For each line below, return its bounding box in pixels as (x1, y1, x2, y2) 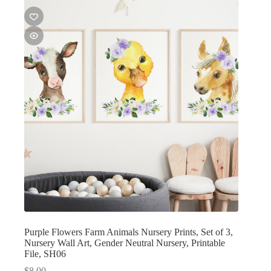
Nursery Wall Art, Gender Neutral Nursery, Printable (24, 238, 225, 249)
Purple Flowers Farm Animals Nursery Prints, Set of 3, (24, 227, 233, 238)
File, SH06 (24, 249, 66, 260)
